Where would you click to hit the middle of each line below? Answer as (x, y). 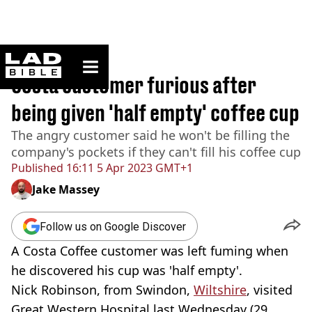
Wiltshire (220, 290)
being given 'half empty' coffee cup (155, 113)
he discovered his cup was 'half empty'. (127, 270)
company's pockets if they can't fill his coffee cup (156, 152)
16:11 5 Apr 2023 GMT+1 (128, 168)
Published (37, 168)
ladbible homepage (102, 58)
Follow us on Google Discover (113, 226)
